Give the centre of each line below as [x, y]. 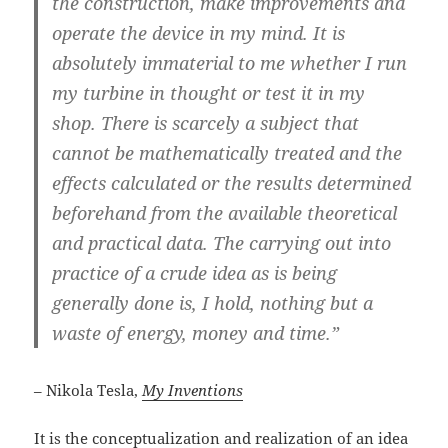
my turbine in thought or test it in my [209, 93]
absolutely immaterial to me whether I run [230, 63]
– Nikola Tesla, [88, 390]
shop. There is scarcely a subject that [206, 123]
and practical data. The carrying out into [222, 243]
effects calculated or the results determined [232, 183]
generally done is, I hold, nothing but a [213, 303]
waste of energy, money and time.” [196, 333]
